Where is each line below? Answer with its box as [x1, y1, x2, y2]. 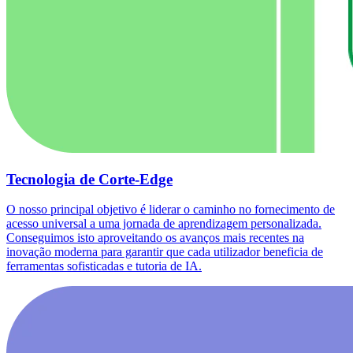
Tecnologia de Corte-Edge [6, 170, 173, 188]
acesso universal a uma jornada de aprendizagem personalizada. [6, 217, 321, 231]
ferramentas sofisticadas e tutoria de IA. [6, 259, 202, 273]
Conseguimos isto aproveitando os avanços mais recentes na [6, 231, 304, 245]
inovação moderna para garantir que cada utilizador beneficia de [6, 245, 323, 259]
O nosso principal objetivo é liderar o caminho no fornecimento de [6, 203, 335, 217]
